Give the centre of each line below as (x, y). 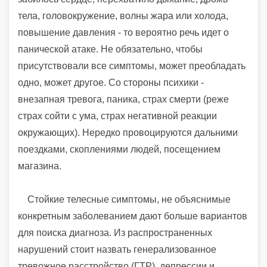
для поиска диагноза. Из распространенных (115, 232)
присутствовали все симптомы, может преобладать (132, 66)
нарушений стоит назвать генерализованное (117, 249)
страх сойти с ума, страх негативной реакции (117, 116)
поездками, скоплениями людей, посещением (119, 149)
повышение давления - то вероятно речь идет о (123, 32)
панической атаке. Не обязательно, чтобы (110, 49)
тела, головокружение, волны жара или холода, (123, 15)
